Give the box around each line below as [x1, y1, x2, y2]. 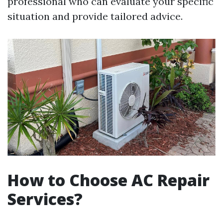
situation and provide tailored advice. [7, 10, 183, 22]
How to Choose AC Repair [7, 169, 210, 191]
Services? [7, 188, 83, 210]
